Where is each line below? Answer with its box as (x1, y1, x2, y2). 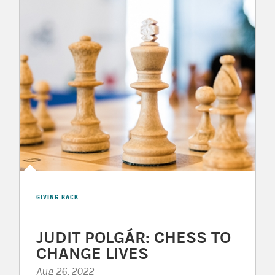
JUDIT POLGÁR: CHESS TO (36, 227, 231, 247)
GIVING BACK (36, 192, 79, 202)
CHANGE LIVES (36, 243, 149, 263)
